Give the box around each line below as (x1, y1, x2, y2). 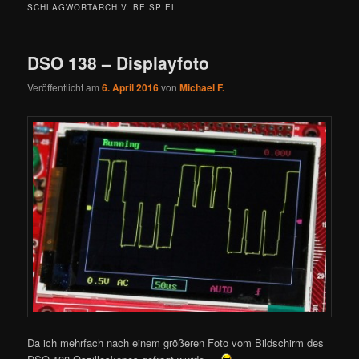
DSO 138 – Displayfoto (27, 50, 210, 75)
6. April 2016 (102, 80, 159, 95)
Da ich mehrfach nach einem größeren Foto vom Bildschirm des (27, 334, 325, 350)
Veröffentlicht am (27, 80, 103, 95)
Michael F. (179, 80, 225, 95)
